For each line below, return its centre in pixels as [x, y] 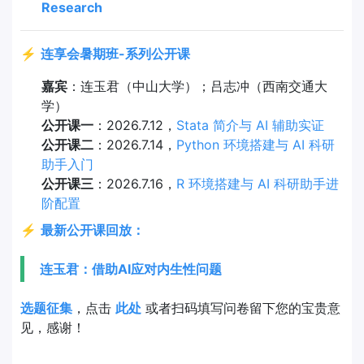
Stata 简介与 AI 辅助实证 [250, 125]
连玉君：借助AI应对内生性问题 [131, 269]
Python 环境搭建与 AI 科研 [255, 144]
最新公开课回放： [93, 230]
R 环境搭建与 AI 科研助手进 [257, 183]
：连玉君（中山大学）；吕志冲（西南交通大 [197, 86]
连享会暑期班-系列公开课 [115, 53]
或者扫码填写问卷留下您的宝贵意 [241, 308]
